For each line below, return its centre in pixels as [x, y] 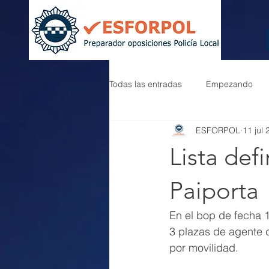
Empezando [229, 84]
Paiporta [214, 190]
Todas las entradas [146, 84]
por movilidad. [204, 248]
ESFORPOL [218, 130]
